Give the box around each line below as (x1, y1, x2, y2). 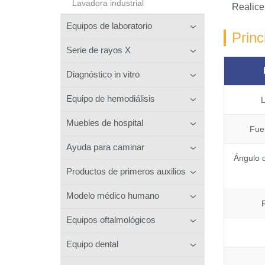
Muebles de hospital (66, 117, 143, 128)
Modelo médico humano (66, 190, 159, 201)
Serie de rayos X (66, 44, 131, 55)
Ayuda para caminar (66, 141, 144, 152)
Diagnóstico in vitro (66, 69, 140, 79)
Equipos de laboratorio (66, 20, 152, 31)
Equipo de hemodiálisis (66, 93, 155, 104)
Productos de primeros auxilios (66, 166, 186, 176)
